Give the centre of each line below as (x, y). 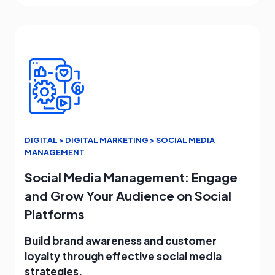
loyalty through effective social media (123, 256)
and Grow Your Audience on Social (128, 195)
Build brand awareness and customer (121, 240)
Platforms (55, 214)
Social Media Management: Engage (131, 177)
